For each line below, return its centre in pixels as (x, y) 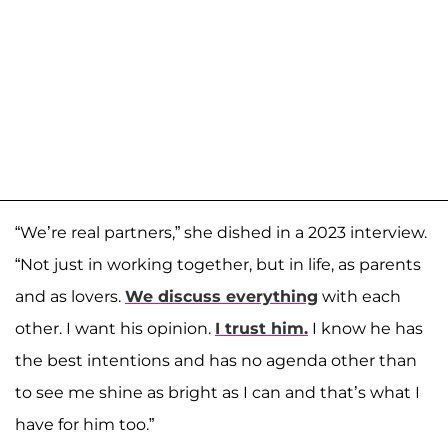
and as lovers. (70, 297)
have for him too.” (84, 425)
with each (359, 297)
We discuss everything (221, 297)
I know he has (365, 329)
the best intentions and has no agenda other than (216, 361)
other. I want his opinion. (115, 329)
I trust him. (261, 329)
